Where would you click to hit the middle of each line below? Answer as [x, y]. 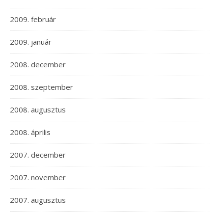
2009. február [33, 19]
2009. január [31, 42]
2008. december [38, 65]
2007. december [38, 155]
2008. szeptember [41, 87]
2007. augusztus [38, 200]
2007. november [38, 178]
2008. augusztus [38, 110]
